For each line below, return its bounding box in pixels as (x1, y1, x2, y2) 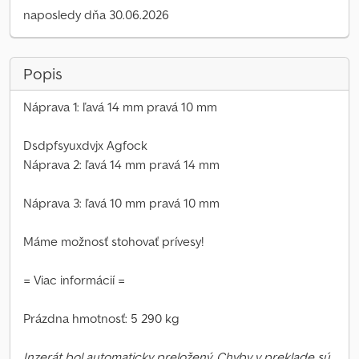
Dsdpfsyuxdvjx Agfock (23, 137, 147, 153)
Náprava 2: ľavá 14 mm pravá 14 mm (23, 156, 220, 172)
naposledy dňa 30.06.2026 (23, 6, 169, 22)
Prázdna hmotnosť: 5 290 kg (23, 310, 179, 326)
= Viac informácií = (23, 272, 125, 288)
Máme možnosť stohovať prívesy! (23, 233, 204, 249)
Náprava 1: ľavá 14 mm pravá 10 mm (23, 99, 217, 115)
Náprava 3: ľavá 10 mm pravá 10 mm (23, 195, 220, 211)
